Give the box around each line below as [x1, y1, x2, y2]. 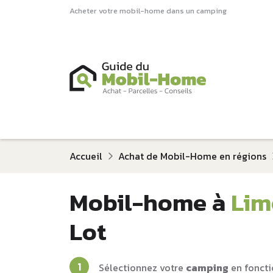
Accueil [69, 149, 102, 163]
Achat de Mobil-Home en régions [118, 149, 266, 163]
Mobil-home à [69, 184, 231, 221]
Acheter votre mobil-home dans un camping [69, 5, 227, 16]
